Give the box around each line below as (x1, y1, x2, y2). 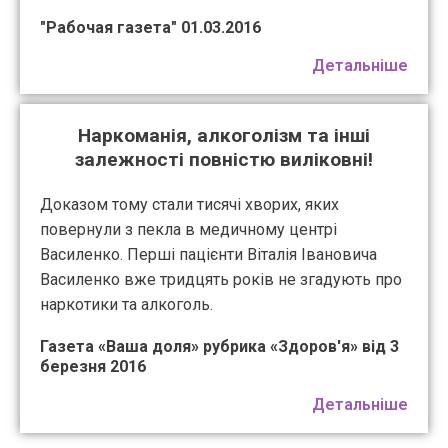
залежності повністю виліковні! (75, 148, 373, 172)
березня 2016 (40, 357, 146, 377)
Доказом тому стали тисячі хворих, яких (40, 195, 339, 215)
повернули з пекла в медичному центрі (40, 220, 337, 240)
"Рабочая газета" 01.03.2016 (40, 18, 261, 38)
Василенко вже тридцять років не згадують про (40, 270, 402, 290)
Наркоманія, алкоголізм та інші (78, 124, 370, 148)
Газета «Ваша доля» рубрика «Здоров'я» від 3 (40, 337, 399, 357)
